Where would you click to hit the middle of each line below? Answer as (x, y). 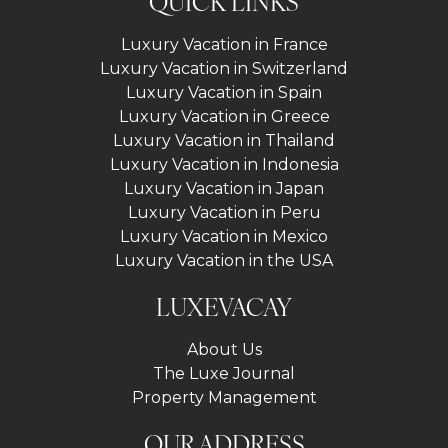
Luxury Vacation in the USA (224, 261)
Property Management (224, 398)
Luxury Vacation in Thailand (224, 141)
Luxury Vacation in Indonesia (224, 165)
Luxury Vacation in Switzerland (224, 69)
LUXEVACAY (224, 306)
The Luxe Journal (224, 374)
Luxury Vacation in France (224, 45)
